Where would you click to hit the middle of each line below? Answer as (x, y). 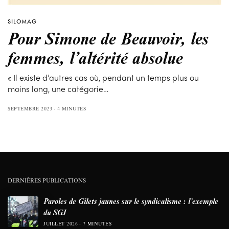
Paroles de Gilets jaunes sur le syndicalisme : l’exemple (131, 201)
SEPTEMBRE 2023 (30, 109)
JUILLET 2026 (61, 224)
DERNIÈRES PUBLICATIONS (47, 180)
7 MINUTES (97, 224)
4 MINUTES (71, 109)
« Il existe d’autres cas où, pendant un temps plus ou (104, 78)
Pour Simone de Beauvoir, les (108, 38)
